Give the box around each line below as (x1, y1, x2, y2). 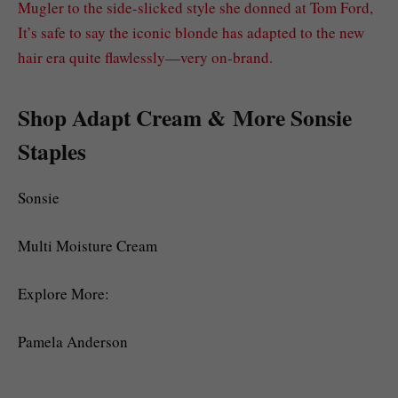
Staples (18, 134, 86, 169)
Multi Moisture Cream (18, 235, 157, 256)
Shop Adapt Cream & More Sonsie (18, 100, 352, 135)
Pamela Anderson (18, 331, 128, 353)
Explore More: (18, 283, 109, 304)
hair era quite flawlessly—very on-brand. (18, 46, 273, 68)
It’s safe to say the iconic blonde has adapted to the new (18, 21, 364, 43)
